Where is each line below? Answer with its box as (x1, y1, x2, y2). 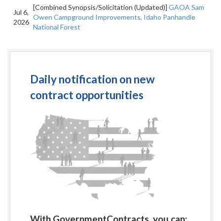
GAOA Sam (169, 3, 204, 11)
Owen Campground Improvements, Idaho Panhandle (33, 13, 195, 21)
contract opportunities (30, 88, 144, 102)
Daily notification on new (30, 73, 155, 86)
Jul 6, (13, 8, 29, 16)
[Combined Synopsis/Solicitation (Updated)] (33, 3, 169, 11)
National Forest (33, 23, 80, 31)
